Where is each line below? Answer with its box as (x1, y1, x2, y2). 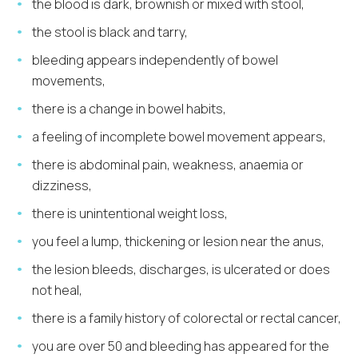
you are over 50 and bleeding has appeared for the (32, 336, 330, 355)
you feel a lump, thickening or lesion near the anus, (32, 232, 325, 250)
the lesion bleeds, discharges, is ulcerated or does (32, 260, 331, 278)
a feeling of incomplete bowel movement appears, (32, 128, 327, 146)
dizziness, (32, 176, 93, 194)
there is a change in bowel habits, (32, 100, 227, 118)
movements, (32, 72, 106, 90)
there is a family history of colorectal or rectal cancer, (32, 308, 342, 327)
